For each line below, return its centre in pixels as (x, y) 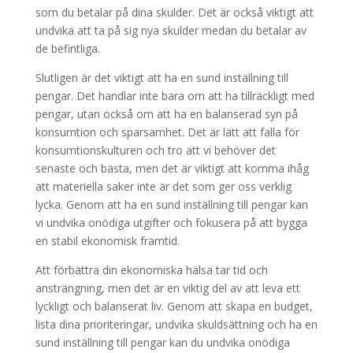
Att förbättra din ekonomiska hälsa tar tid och (151, 269)
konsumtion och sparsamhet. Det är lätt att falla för (167, 132)
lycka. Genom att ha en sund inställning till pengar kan (171, 204)
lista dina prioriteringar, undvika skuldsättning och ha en (176, 324)
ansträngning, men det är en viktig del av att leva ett (167, 288)
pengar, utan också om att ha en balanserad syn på (166, 113)
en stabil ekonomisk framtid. (107, 240)
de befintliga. (67, 48)
